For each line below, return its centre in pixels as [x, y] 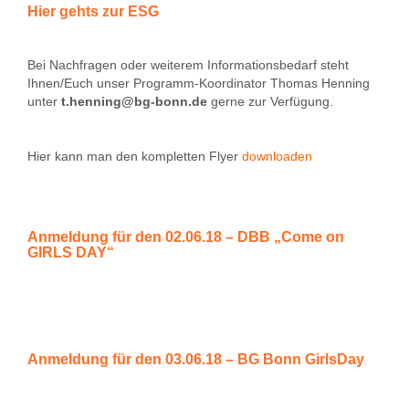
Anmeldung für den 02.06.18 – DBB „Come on [186, 237]
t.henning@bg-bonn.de [136, 101]
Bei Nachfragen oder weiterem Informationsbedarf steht [188, 65]
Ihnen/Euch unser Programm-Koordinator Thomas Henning [199, 83]
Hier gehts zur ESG [93, 11]
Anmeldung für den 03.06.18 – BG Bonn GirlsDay [196, 359]
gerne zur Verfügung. [272, 101]
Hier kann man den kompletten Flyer [133, 156]
